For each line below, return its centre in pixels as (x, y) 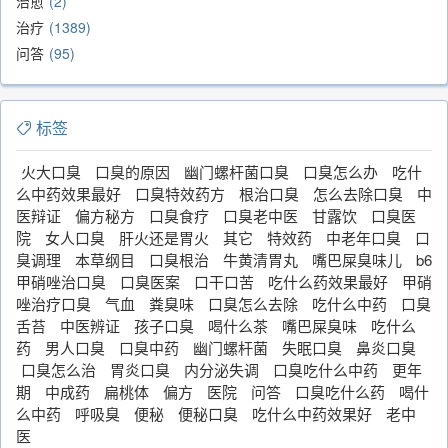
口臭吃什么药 (340, 391)
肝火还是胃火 (164, 237)
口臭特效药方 (180, 193)
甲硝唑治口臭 (61, 281)
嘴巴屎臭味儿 (357, 259)
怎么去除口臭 (358, 193)
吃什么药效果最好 (328, 281)
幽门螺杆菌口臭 (236, 171)
